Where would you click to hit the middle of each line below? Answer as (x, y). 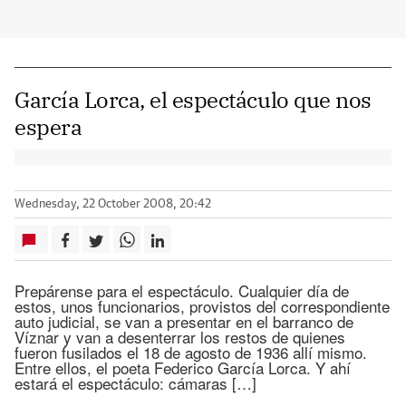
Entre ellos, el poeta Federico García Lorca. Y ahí (183, 367)
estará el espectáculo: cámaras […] (135, 383)
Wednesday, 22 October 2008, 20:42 (113, 204)
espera (48, 127)
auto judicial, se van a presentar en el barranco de (184, 321)
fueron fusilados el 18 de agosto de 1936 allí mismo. (191, 352)
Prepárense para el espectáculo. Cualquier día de (182, 290)
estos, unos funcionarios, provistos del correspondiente (202, 306)
